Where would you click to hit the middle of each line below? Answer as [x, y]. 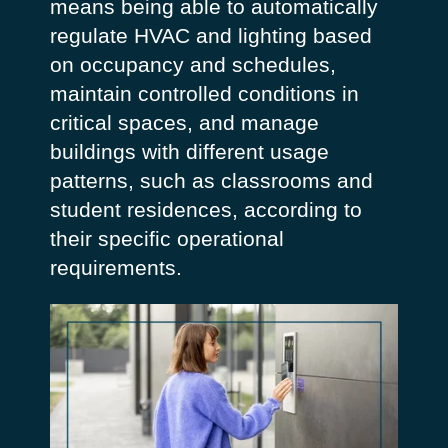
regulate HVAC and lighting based [210, 35]
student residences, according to [205, 209]
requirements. [115, 267]
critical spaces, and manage [184, 122]
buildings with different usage [189, 151]
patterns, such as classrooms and [211, 180]
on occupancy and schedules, [192, 64]
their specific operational [166, 238]
